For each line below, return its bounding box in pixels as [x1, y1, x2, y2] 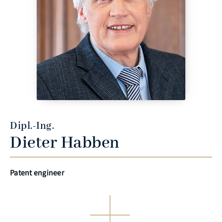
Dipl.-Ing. [10, 120, 54, 133]
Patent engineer [10, 167, 64, 178]
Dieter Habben [10, 133, 120, 154]
